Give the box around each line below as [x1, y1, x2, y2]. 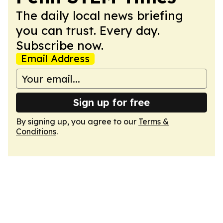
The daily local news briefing [16, 8, 183, 23]
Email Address [21, 52, 90, 65]
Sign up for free [73, 96, 150, 109]
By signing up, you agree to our [16, 116, 138, 126]
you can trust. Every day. [16, 23, 160, 38]
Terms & [138, 116, 169, 126]
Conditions [16, 126, 56, 136]
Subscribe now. [16, 38, 104, 53]
